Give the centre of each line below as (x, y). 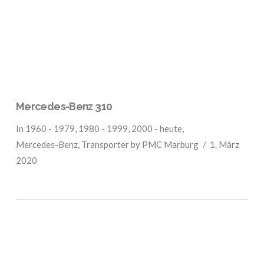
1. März (225, 144)
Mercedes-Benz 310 (64, 106)
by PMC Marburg (164, 144)
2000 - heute (156, 128)
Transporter (105, 144)
